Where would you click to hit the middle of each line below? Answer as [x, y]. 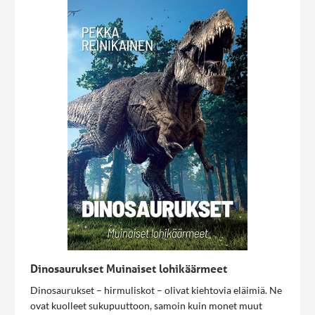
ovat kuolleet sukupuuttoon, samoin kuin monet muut [146, 306]
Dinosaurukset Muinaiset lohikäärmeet [129, 268]
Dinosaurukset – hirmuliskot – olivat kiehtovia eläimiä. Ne [156, 290]
